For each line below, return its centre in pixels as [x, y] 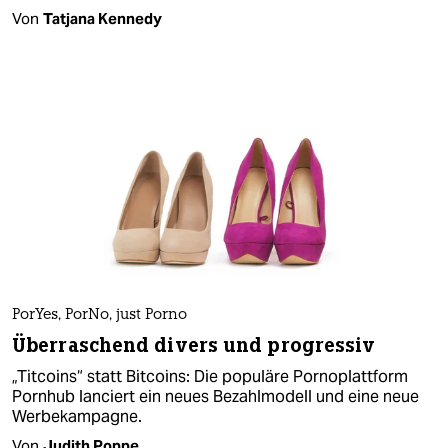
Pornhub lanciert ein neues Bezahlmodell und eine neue [215, 396]
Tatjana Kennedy [102, 18]
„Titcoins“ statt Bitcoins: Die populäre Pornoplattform [210, 376]
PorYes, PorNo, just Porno [99, 315]
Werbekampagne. [77, 416]
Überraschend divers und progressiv [194, 345]
